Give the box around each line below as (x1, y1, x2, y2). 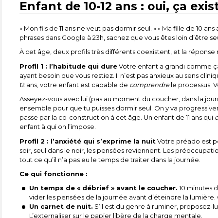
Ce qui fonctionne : (19, 169, 88, 178)
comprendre (129, 80, 170, 89)
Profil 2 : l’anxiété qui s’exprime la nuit (19, 137, 156, 145)
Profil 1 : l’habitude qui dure (19, 62, 118, 70)
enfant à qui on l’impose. (19, 123, 96, 131)
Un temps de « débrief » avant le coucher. (29, 184, 178, 192)
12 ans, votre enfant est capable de (19, 80, 130, 89)
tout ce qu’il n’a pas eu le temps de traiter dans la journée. (19, 155, 201, 163)
